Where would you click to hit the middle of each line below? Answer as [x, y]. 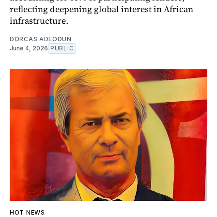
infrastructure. [39, 21]
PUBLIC [62, 48]
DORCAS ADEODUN [41, 39]
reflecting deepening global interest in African [101, 9]
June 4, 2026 [29, 48]
